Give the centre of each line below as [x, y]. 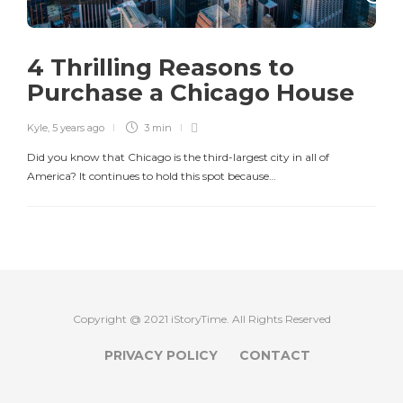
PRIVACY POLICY [161, 355]
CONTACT [274, 355]
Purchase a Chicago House [194, 92]
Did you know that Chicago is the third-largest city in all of [178, 157]
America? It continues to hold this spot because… [152, 175]
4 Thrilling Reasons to [161, 67]
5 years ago [78, 127]
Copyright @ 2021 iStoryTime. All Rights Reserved [201, 318]
